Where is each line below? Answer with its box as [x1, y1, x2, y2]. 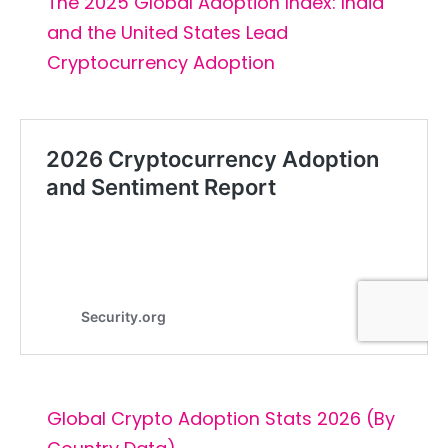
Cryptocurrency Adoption [46, 49, 275, 75]
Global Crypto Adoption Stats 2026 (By [46, 406, 395, 431]
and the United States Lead [46, 19, 288, 45]
